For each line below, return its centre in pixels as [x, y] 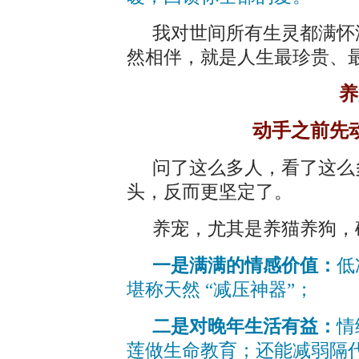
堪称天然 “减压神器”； [220, 289]
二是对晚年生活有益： [244, 326]
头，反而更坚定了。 [210, 192]
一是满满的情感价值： [244, 265]
